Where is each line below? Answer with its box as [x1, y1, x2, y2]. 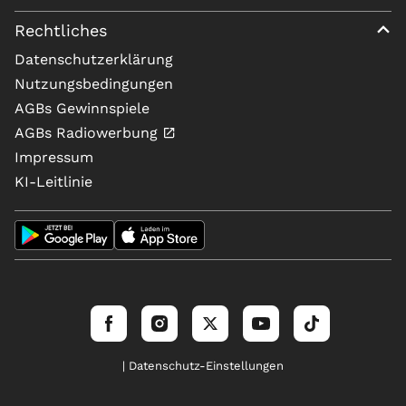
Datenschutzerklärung [14, 51, 173, 68]
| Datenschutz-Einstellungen [122, 359, 284, 372]
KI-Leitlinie [14, 173, 92, 190]
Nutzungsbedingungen [14, 75, 173, 92]
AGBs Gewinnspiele [14, 100, 150, 117]
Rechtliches [14, 21, 107, 40]
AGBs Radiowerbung [14, 124, 162, 141]
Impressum [14, 149, 93, 166]
